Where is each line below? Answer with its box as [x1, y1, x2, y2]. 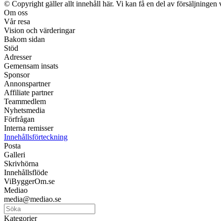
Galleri [4, 150, 25, 159]
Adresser [4, 52, 32, 61]
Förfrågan [4, 114, 35, 123]
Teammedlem [4, 97, 46, 106]
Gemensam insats [4, 61, 58, 70]
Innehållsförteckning [4, 132, 68, 141]
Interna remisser [4, 123, 53, 132]
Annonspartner [4, 79, 50, 88]
